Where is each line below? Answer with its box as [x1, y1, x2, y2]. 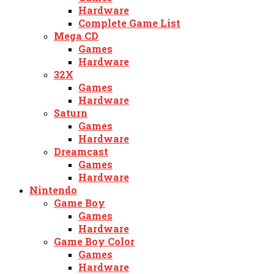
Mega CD [54, 29, 98, 42]
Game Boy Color [54, 234, 135, 248]
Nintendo [29, 183, 77, 196]
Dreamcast [54, 144, 108, 158]
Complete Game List [78, 16, 180, 29]
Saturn [54, 106, 87, 119]
